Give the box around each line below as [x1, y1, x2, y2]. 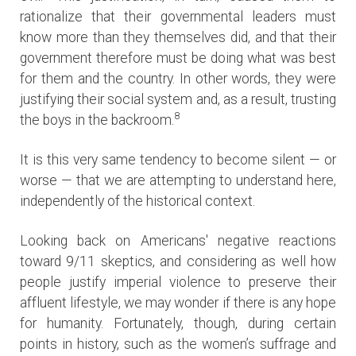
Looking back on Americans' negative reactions [20, 233, 336, 250]
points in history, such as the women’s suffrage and [20, 336, 336, 353]
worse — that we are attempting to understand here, [20, 172, 336, 189]
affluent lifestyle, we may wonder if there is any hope [20, 295, 336, 311]
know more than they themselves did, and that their [20, 29, 336, 46]
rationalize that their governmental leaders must [20, 9, 336, 25]
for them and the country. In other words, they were [20, 71, 336, 87]
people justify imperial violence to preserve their [20, 274, 336, 291]
